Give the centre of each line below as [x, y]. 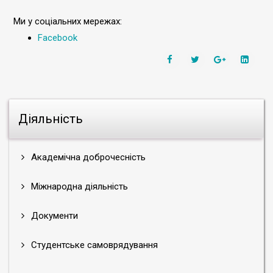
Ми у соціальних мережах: [68, 21]
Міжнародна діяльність [78, 186]
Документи [53, 216]
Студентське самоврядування [93, 245]
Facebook [58, 38]
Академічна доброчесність [87, 157]
